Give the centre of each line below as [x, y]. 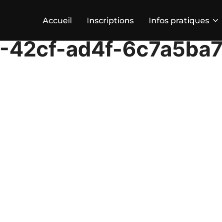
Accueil [57, 20]
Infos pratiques [179, 20]
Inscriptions [110, 20]
